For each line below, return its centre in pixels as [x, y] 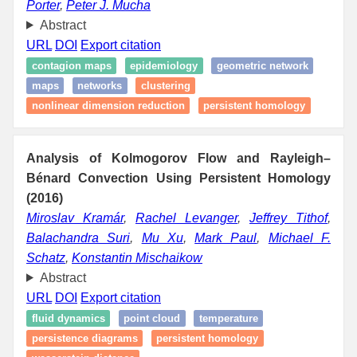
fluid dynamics [68, 318]
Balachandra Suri [78, 237]
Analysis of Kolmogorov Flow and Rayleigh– [178, 158]
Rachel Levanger [186, 218]
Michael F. [300, 237]
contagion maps [71, 65]
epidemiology [164, 65]
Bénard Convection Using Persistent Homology [178, 178]
